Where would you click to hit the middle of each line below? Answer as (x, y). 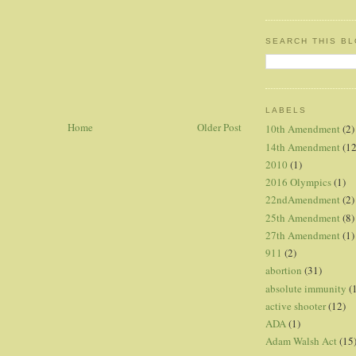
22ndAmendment (303, 200)
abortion (284, 271)
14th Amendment (303, 147)
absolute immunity (306, 288)
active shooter (296, 306)
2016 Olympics (298, 182)
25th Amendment (303, 217)
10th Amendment (303, 129)
